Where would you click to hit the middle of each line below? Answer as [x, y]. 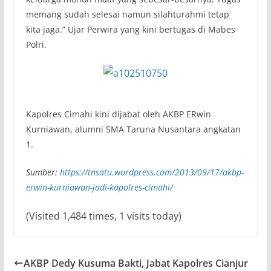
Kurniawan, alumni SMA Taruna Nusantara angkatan [133, 129]
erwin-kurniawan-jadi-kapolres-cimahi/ [99, 187]
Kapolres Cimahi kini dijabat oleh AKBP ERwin [118, 114]
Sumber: [43, 172]
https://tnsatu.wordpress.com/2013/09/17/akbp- [152, 172]
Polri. [36, 44]
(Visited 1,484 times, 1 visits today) [103, 216]
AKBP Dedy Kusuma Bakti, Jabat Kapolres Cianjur [135, 263]
